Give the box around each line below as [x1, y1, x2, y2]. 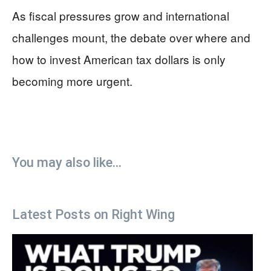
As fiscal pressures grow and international [12, 7, 229, 24]
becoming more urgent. [12, 72, 132, 89]
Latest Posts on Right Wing [12, 206, 175, 222]
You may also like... [12, 154, 122, 170]
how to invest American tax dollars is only [12, 50, 226, 67]
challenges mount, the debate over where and [12, 28, 250, 45]
